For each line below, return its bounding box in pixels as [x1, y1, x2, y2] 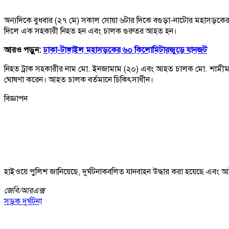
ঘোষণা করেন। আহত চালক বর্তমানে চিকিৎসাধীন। [4, 74, 153, 85]
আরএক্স [21, 185, 44, 196]
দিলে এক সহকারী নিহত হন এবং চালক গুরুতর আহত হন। [4, 26, 177, 36]
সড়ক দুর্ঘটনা [4, 196, 42, 207]
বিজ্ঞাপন [4, 93, 28, 104]
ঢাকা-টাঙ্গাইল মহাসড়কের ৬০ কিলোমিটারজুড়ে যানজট [43, 44, 207, 55]
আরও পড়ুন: [4, 44, 43, 55]
